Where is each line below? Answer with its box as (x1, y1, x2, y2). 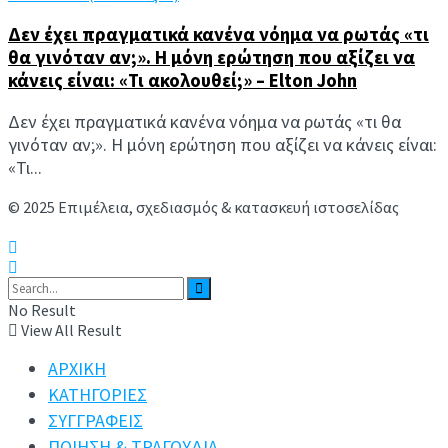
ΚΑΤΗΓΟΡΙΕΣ (48, 383, 147, 407)
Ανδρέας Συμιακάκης (8, 217, 160, 238)
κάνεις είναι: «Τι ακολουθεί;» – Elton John (8, 68, 357, 92)
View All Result (18, 320, 122, 341)
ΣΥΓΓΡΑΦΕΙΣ (48, 409, 143, 433)
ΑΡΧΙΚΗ (48, 357, 106, 381)
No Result (8, 300, 76, 321)
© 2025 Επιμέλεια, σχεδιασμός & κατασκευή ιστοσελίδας (8, 197, 399, 218)
